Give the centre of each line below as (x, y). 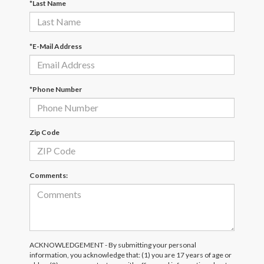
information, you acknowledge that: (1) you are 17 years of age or (131, 255)
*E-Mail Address (56, 46)
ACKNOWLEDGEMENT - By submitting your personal (113, 245)
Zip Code (44, 132)
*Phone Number (56, 89)
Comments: (49, 175)
